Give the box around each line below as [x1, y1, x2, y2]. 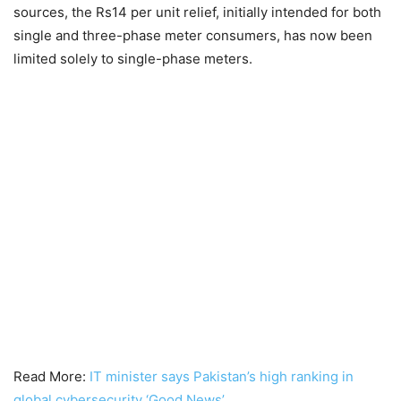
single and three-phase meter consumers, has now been [13, 27, 372, 44]
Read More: [13, 368, 90, 385]
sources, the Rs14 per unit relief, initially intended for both [13, 4, 381, 21]
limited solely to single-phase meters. [13, 50, 252, 67]
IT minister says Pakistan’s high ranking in [90, 368, 354, 385]
